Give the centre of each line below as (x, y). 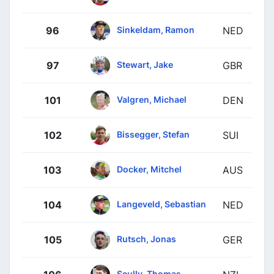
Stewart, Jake (145, 64)
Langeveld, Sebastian (161, 204)
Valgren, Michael (152, 99)
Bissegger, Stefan (153, 134)
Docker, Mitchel (149, 169)
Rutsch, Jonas (146, 239)
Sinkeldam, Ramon (156, 29)
